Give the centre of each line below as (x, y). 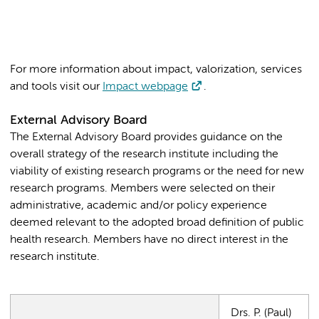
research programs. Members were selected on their (142, 188)
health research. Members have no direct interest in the (149, 240)
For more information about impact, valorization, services (156, 69)
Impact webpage (145, 87)
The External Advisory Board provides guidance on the (146, 137)
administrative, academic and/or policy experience (138, 205)
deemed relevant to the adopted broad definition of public (157, 223)
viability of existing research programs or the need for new (157, 171)
